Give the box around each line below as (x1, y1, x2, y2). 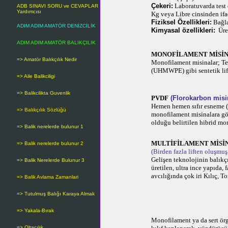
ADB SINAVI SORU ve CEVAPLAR (17, 3, 98, 9)
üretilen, (151, 164, 174, 172)
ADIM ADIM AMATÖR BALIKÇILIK (17, 40, 96, 45)
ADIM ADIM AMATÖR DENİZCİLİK (17, 23, 96, 28)
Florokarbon (173, 94, 211, 102)
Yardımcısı (17, 9, 41, 14)
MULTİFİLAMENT (151, 139, 209, 147)
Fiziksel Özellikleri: (151, 18, 212, 26)
